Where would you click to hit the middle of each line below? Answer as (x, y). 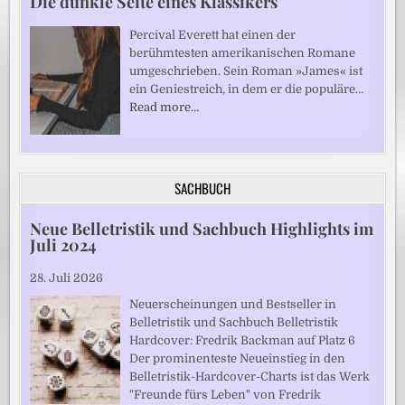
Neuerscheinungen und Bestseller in (233, 304)
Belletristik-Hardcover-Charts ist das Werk (250, 376)
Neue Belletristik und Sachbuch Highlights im (202, 228)
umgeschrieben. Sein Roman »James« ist (246, 71)
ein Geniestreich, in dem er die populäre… (247, 89)
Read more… (165, 107)
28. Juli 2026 (67, 278)
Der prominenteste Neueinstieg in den (238, 358)
